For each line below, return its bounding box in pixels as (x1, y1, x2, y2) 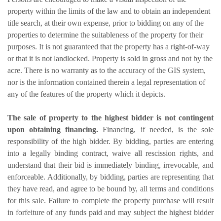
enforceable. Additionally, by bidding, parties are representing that (7, 172, 214, 181)
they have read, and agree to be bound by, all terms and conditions (7, 184, 214, 193)
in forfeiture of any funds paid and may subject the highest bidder (7, 208, 214, 217)
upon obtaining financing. (7, 125, 99, 134)
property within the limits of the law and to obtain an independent (7, 6, 210, 15)
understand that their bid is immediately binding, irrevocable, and (7, 160, 214, 169)
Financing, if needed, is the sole (98, 125, 214, 134)
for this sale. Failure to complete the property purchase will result (7, 196, 214, 205)
